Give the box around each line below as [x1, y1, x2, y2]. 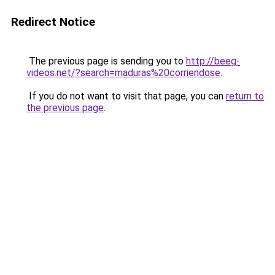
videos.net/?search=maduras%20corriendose [26, 67, 220, 79]
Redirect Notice [11, 15, 95, 29]
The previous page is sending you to [26, 55, 186, 67]
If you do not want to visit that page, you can [26, 90, 226, 102]
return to [226, 90, 264, 102]
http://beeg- [186, 55, 240, 67]
